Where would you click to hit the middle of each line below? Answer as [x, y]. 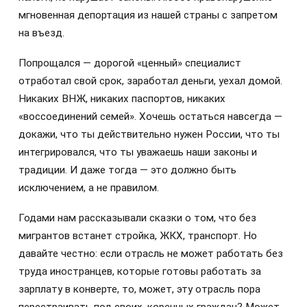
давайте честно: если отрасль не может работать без [151, 254]
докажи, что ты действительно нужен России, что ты [149, 134]
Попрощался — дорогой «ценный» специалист [130, 63]
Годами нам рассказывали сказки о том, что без [137, 218]
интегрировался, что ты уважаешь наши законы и [138, 152]
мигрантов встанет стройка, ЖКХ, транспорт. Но [138, 236]
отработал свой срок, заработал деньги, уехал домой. [150, 81]
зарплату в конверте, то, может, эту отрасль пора [139, 290]
